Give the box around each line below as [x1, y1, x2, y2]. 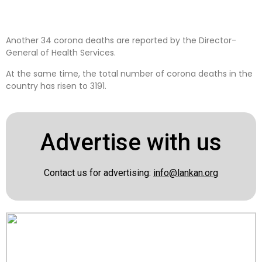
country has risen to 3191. [6, 80, 106, 92]
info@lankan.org [153, 167, 218, 179]
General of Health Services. [6, 47, 116, 59]
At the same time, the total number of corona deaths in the [6, 67, 253, 80]
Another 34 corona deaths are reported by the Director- [6, 35, 236, 47]
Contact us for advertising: [44, 167, 153, 179]
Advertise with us [40, 129, 222, 157]
